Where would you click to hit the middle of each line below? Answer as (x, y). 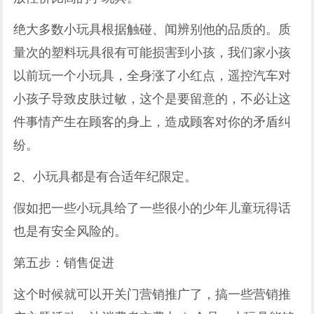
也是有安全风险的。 (70, 231)
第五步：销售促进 (64, 262)
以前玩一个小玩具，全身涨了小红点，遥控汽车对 (152, 75)
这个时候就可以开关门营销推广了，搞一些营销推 (152, 294)
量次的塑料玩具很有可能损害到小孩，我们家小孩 (152, 52)
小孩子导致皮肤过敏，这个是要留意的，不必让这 (152, 98)
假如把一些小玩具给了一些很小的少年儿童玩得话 (152, 208)
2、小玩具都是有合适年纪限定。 (105, 176)
